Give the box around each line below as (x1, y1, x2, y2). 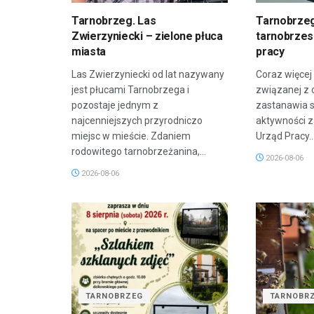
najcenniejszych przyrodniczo (71, 114, 203, 126)
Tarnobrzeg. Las (71, 13, 156, 27)
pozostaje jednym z (71, 99, 158, 111)
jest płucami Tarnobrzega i (71, 83, 189, 95)
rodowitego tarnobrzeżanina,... (71, 145, 206, 157)
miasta (71, 44, 107, 58)
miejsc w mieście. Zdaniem (71, 130, 191, 142)
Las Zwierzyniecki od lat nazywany (71, 68, 224, 80)
